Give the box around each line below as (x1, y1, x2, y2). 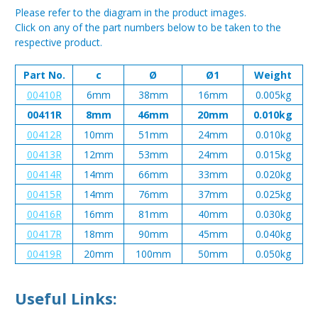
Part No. (23, 68, 65, 82)
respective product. (15, 35, 102, 49)
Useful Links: (15, 287, 117, 309)
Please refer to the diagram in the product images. (15, 6, 246, 19)
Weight (254, 68, 292, 82)
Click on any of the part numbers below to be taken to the (15, 21, 281, 34)
